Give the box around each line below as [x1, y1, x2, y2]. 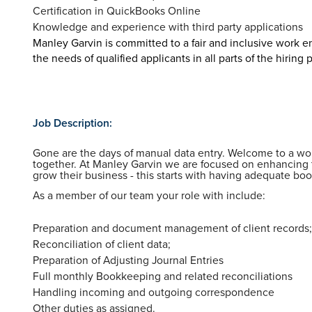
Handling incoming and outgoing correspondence [33, 284, 277, 300]
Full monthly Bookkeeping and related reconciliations [33, 268, 292, 284]
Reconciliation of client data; [33, 236, 171, 252]
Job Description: [33, 114, 112, 131]
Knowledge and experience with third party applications [33, 18, 303, 34]
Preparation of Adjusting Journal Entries [33, 252, 224, 268]
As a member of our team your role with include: [33, 187, 265, 203]
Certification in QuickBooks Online [33, 2, 201, 18]
